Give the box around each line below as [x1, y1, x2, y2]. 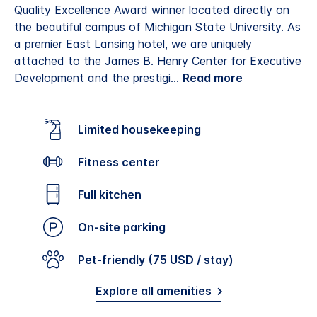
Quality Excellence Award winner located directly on [14, 3, 289, 18]
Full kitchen [83, 188, 142, 202]
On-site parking [87, 220, 166, 235]
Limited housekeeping [84, 122, 201, 137]
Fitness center [84, 155, 160, 170]
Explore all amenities [96, 284, 212, 299]
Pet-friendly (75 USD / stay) [85, 253, 234, 267]
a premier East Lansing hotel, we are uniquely [14, 37, 252, 52]
